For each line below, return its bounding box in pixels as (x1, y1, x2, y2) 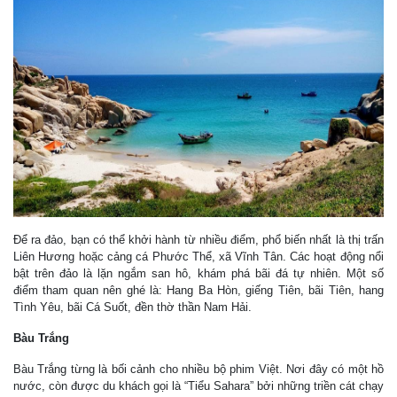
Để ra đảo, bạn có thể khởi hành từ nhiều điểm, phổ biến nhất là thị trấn (13, 232, 384, 246)
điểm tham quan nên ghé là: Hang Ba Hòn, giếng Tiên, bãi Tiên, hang (13, 283, 384, 297)
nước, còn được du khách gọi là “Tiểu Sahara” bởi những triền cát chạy (13, 378, 384, 393)
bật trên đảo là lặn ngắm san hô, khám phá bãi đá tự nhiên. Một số (13, 266, 384, 280)
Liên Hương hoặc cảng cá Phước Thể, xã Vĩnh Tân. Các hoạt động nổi (13, 249, 384, 263)
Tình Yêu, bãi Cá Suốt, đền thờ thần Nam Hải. (13, 300, 252, 314)
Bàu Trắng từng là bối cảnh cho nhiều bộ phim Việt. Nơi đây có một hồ (13, 362, 384, 376)
